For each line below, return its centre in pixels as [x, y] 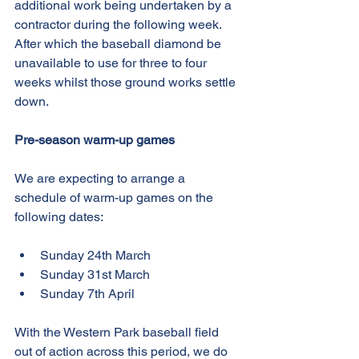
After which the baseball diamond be [119, 44]
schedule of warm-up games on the [115, 198]
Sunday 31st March [95, 275]
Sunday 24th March [95, 256]
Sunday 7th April [89, 294]
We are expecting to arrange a [101, 179]
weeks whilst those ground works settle [127, 83]
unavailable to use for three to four [112, 63]
